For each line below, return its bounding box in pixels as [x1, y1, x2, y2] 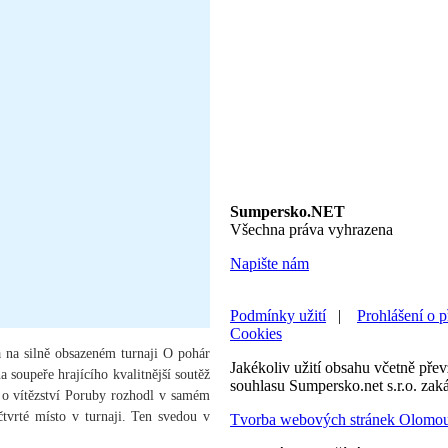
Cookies [230, 325, 282, 343]
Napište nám [230, 255, 309, 273]
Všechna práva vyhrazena [230, 221, 393, 239]
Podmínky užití [230, 307, 326, 325]
